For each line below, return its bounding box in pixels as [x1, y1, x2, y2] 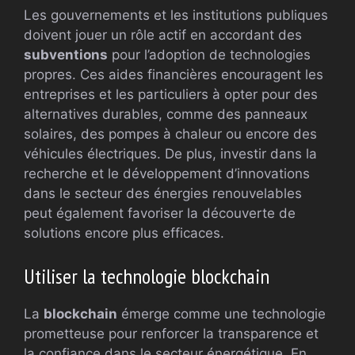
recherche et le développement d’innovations [24, 166, 310, 182]
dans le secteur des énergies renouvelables [24, 185, 302, 202]
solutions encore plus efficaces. [24, 225, 224, 242]
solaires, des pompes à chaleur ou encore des [24, 126, 317, 143]
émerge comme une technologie [117, 305, 326, 322]
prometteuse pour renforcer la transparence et [24, 325, 319, 342]
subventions [24, 47, 108, 63]
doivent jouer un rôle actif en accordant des [24, 27, 302, 44]
